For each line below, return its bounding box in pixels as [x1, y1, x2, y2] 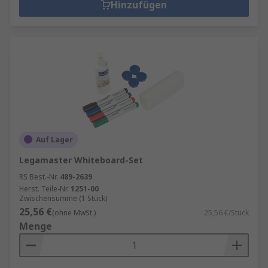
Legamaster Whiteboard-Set [19, 154, 143, 166]
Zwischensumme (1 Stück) [19, 193, 107, 203]
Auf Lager [36, 134, 73, 145]
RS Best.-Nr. [19, 171, 58, 182]
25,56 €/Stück [204, 207, 249, 218]
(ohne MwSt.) [52, 207, 96, 218]
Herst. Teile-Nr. [19, 183, 69, 194]
